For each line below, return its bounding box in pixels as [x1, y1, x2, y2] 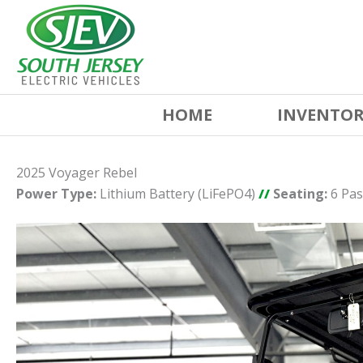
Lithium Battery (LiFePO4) [96, 185, 258, 203]
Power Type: [16, 185, 96, 203]
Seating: [273, 185, 327, 203]
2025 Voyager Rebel [16, 164, 137, 181]
